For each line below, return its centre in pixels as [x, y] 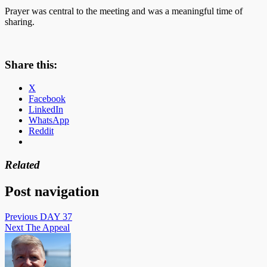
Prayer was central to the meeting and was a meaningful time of [124, 11]
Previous [21, 216]
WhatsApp [49, 120]
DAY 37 [56, 216]
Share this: [31, 65]
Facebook [47, 99]
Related [22, 164]
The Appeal [48, 227]
